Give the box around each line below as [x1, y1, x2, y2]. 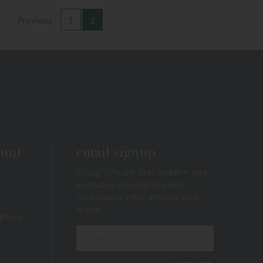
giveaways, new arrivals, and [76, 191, 198, 203]
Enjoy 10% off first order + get [76, 167, 208, 178]
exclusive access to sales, [76, 179, 186, 190]
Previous [16, 14, 52, 25]
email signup [76, 142, 156, 161]
